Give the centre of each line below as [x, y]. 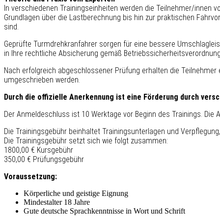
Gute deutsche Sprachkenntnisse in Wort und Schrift [104, 211]
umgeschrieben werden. [42, 80]
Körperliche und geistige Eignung [76, 193]
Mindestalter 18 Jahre [57, 202]
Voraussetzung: [30, 177]
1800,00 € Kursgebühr [39, 150]
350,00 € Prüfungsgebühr [44, 160]
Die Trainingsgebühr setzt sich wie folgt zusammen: [86, 141]
